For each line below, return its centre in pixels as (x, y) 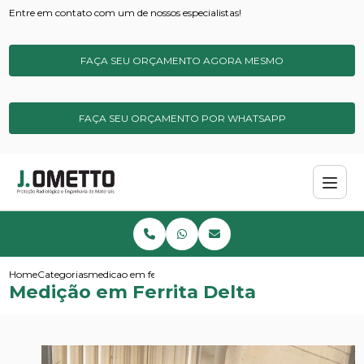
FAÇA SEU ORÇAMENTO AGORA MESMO (182, 61)
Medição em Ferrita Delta (133, 292)
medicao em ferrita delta (145, 275)
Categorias (63, 275)
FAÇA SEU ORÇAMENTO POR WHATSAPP (182, 118)
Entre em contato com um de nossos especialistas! (126, 13)
